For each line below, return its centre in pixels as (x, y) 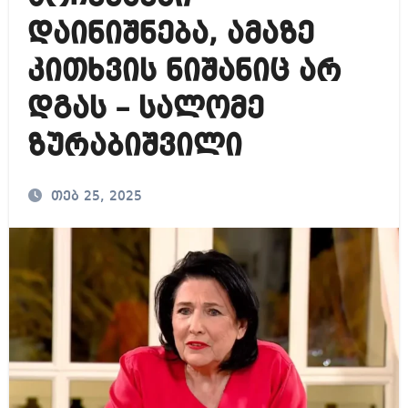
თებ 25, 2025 (96, 197)
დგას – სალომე (145, 110)
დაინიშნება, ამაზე (170, 35)
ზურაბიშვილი (134, 147)
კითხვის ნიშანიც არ (184, 72)
